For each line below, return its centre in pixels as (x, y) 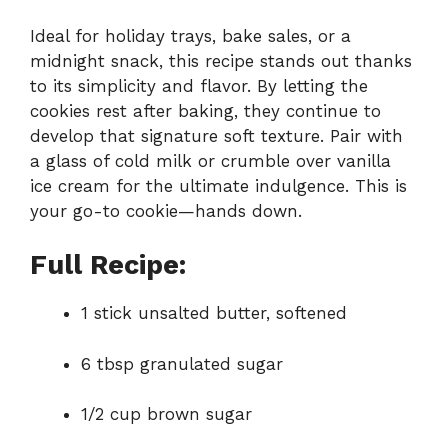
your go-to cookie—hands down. (166, 210)
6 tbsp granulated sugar (182, 363)
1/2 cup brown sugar (166, 414)
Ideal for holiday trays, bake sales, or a (190, 35)
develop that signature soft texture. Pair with (216, 135)
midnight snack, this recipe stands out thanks (221, 60)
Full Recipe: (108, 265)
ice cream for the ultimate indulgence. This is (218, 185)
